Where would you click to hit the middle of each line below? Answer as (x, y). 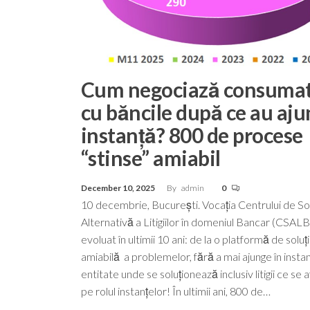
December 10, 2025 (119, 188)
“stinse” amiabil (151, 157)
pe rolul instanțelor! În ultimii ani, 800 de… (176, 291)
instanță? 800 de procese (192, 135)
